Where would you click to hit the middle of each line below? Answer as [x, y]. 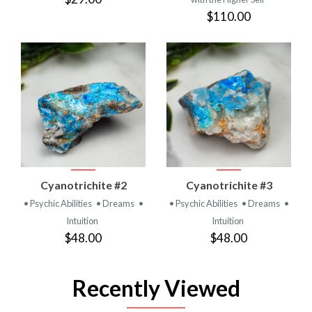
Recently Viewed [156, 288]
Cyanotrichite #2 [83, 185]
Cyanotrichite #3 [229, 185]
